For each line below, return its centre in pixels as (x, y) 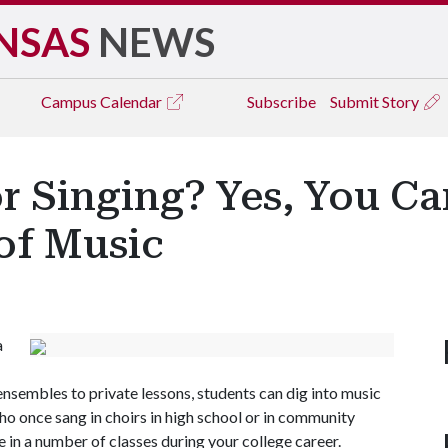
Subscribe (281, 101)
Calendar (132, 101)
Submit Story (376, 101)
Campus (70, 101)
